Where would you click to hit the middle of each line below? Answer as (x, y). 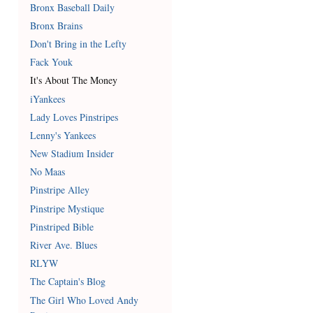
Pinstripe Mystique (67, 208)
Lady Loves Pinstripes (74, 117)
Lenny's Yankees (63, 135)
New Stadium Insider (72, 154)
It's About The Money (74, 80)
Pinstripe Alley (60, 190)
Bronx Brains (57, 25)
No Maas (48, 172)
